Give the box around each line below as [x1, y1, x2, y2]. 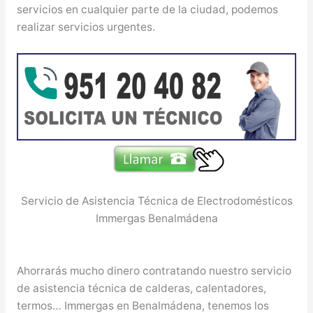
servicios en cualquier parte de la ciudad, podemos [16, 2, 278, 16]
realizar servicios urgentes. [16, 20, 155, 34]
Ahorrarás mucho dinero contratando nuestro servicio [16, 264, 291, 278]
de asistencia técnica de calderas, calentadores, [16, 282, 266, 296]
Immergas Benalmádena [95, 212, 218, 226]
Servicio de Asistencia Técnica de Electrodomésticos [20, 194, 293, 208]
